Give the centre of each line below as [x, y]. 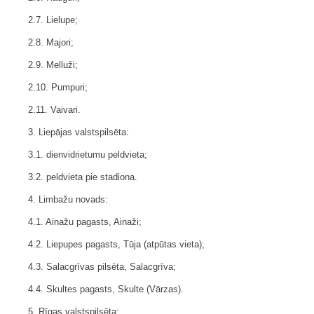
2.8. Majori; [51, 43]
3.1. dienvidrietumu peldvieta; [88, 155]
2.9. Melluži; [53, 65]
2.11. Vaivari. [54, 110]
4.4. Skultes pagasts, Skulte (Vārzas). [106, 289]
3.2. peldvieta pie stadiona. [83, 177]
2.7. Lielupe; [53, 20]
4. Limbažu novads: [68, 200]
